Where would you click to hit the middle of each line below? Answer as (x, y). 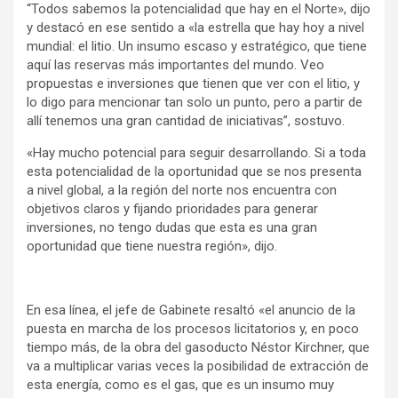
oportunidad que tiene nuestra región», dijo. (152, 246)
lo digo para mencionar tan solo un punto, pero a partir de (195, 102)
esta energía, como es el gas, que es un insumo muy (180, 384)
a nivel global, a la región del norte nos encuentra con (182, 190)
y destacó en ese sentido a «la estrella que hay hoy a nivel (195, 27)
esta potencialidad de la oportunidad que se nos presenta (194, 171)
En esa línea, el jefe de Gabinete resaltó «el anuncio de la (191, 310)
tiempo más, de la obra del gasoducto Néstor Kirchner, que (198, 347)
